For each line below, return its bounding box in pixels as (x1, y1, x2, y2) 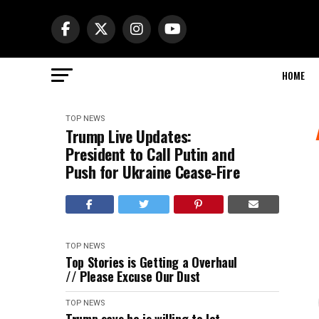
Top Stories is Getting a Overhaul (66, 253, 238, 271)
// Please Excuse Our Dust (66, 267, 200, 286)
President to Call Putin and (66, 142, 235, 165)
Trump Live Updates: (66, 125, 192, 147)
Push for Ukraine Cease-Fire (66, 160, 240, 183)
